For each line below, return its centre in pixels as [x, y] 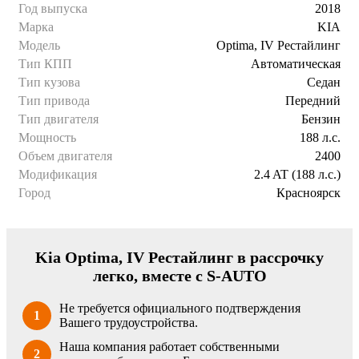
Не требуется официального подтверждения [180, 308]
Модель [39, 45]
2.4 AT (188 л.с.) [297, 174]
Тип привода [54, 100]
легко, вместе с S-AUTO [179, 275]
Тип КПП [45, 63]
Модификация [58, 174]
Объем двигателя [65, 155]
